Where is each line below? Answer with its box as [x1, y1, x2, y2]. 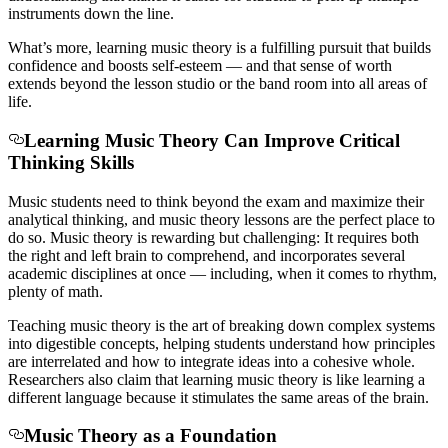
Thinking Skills [8, 151, 134, 173]
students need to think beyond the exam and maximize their [47, 192, 424, 210]
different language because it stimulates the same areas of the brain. [8, 388, 429, 406]
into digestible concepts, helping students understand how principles [8, 334, 435, 352]
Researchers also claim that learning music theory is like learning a [8, 370, 425, 388]
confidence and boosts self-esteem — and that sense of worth [8, 57, 392, 75]
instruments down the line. [8, 5, 174, 23]
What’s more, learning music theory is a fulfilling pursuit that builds [8, 39, 431, 57]
